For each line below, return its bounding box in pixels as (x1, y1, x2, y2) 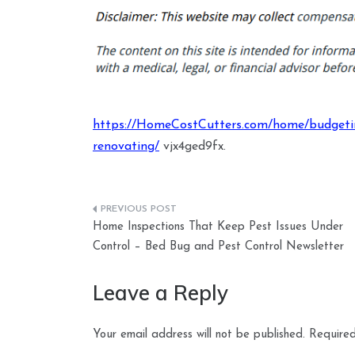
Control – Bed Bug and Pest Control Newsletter (93, 240, 344, 253)
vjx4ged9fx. (159, 139, 226, 153)
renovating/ (93, 139, 159, 153)
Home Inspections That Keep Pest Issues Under (93, 220, 343, 233)
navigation (92, 233, 196, 260)
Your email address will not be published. (93, 328, 305, 341)
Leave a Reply (93, 279, 228, 306)
